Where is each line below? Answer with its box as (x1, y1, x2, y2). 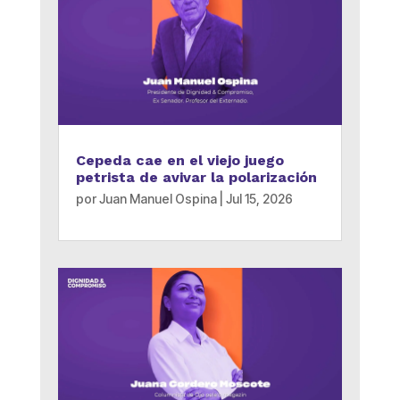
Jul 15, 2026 (225, 190, 293, 206)
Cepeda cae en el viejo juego (75, 151, 284, 169)
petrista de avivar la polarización (75, 168, 317, 186)
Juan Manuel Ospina (98, 190, 217, 206)
